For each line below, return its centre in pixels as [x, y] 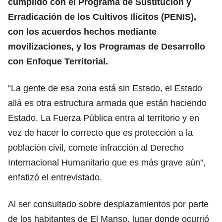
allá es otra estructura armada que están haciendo [107, 103]
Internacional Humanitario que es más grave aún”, [107, 162]
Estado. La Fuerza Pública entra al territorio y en [104, 118]
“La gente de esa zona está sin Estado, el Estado [105, 88]
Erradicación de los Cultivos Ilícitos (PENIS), [102, 17]
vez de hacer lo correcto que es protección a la [100, 133]
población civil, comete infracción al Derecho [96, 147]
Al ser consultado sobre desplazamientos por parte [108, 204]
